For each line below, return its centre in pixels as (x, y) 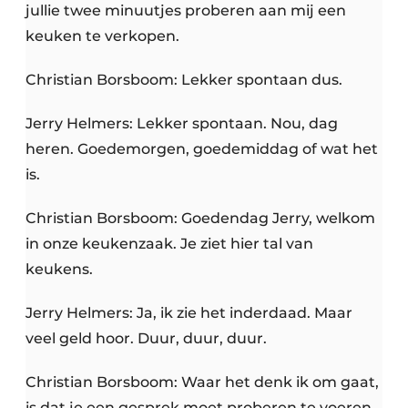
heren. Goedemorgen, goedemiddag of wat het (202, 149)
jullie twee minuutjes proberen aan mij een (186, 11)
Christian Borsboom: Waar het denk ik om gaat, (202, 382)
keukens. (59, 270)
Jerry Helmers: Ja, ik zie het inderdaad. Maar (189, 313)
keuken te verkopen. (102, 36)
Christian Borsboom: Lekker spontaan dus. (184, 80)
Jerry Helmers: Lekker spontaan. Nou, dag (182, 124)
